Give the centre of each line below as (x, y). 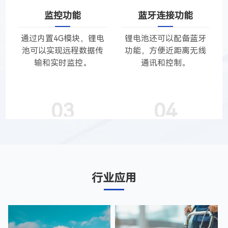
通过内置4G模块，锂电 (62, 39)
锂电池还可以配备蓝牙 (166, 39)
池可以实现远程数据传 (62, 51)
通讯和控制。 (166, 63)
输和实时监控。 (62, 63)
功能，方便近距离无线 (166, 51)
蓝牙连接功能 (166, 16)
